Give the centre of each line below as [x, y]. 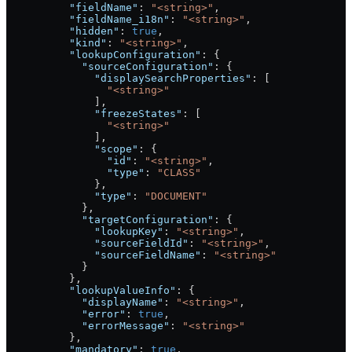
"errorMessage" [88, 326]
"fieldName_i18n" [88, 20]
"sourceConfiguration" [110, 67]
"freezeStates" [94, 114]
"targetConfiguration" [110, 220]
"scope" [72, 149]
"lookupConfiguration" [104, 55]
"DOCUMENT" [176, 196]
